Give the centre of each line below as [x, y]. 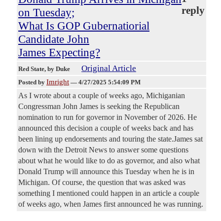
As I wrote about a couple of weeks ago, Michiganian [102, 96]
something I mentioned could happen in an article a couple [109, 193]
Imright [58, 82]
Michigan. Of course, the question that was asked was [102, 183]
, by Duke [58, 69]
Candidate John [54, 39]
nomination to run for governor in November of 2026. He [108, 117]
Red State [31, 69]
